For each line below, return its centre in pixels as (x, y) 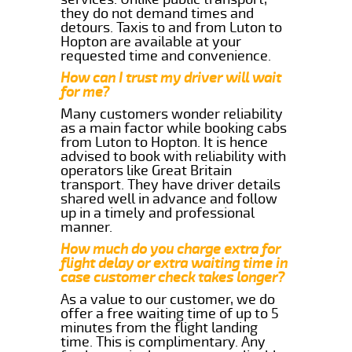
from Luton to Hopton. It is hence (165, 142)
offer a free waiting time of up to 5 (170, 313)
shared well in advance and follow (169, 198)
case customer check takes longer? (173, 277)
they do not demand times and (158, 13)
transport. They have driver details (171, 184)
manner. (87, 227)
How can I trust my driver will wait (171, 77)
